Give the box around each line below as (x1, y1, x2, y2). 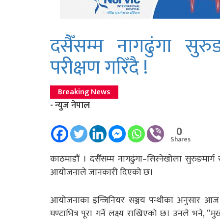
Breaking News (58, 85, 110, 99)
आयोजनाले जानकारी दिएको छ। (50, 165, 153, 180)
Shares (170, 134, 191, 145)
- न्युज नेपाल (50, 98, 90, 113)
